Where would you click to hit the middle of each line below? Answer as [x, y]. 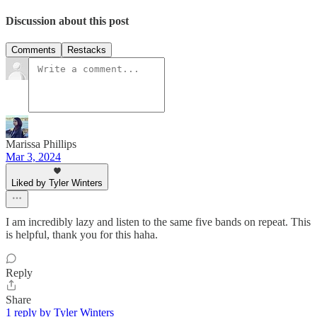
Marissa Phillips [41, 144]
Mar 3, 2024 [33, 157]
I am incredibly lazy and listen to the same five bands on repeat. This [158, 222]
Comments [34, 50]
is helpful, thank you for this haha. [82, 235]
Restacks [87, 50]
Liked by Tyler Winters [57, 183]
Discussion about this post [67, 21]
